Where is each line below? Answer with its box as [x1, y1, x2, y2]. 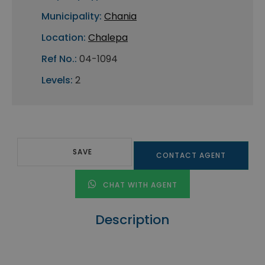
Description [95, 211, 170, 230]
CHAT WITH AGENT [100, 180, 177, 190]
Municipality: [41, 9, 102, 24]
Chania [104, 9, 137, 24]
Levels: [41, 73, 73, 88]
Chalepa [88, 31, 128, 45]
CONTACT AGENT [156, 150, 226, 161]
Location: [41, 31, 86, 45]
